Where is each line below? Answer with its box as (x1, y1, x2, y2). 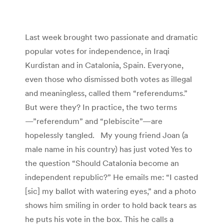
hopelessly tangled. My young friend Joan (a (25, 129, 188, 140)
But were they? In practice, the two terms (25, 101, 177, 112)
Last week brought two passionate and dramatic (25, 31, 198, 42)
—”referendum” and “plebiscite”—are (25, 115, 162, 126)
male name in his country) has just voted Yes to (25, 143, 192, 154)
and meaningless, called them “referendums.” (25, 87, 187, 98)
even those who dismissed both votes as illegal (25, 73, 192, 84)
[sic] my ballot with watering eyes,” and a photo (25, 185, 196, 196)
